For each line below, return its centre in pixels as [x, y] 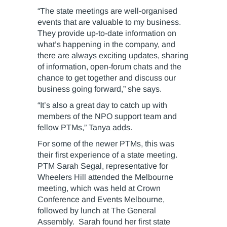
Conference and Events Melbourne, [101, 200]
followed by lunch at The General [97, 211]
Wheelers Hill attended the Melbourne [105, 177]
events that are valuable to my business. [109, 22]
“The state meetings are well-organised [107, 11]
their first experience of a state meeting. [108, 155]
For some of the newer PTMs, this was [106, 144]
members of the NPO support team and [107, 117]
